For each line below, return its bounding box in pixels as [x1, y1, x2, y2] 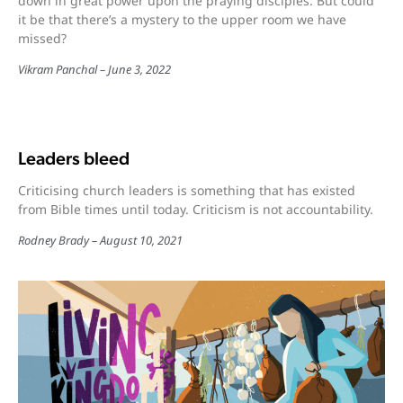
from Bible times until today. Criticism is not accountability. [18, 200, 373, 218]
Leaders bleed [18, 147, 130, 169]
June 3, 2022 [108, 60, 171, 77]
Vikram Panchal [18, 60, 97, 77]
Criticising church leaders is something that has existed [18, 181, 355, 199]
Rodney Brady [18, 231, 89, 248]
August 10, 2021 [100, 231, 183, 248]
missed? [18, 29, 67, 47]
